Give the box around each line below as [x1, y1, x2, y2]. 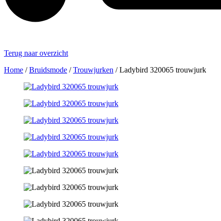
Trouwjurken [73, 66, 113, 74]
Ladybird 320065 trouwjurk [119, 66, 206, 74]
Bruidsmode [29, 66, 67, 74]
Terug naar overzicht [4, 49, 68, 57]
